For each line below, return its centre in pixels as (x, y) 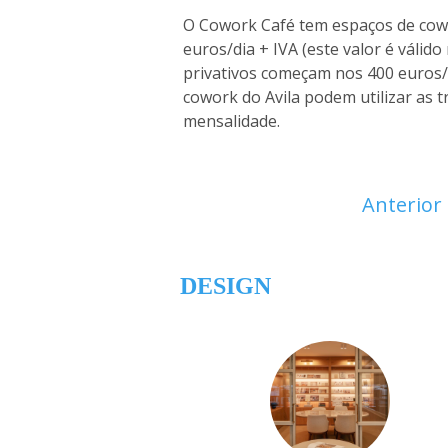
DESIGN (226, 286)
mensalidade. (232, 121)
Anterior (401, 205)
